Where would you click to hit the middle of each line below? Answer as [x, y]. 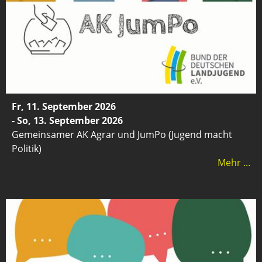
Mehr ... [234, 162]
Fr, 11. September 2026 [64, 106]
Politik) [27, 148]
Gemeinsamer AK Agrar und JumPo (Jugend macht [122, 134]
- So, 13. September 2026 [67, 120]
